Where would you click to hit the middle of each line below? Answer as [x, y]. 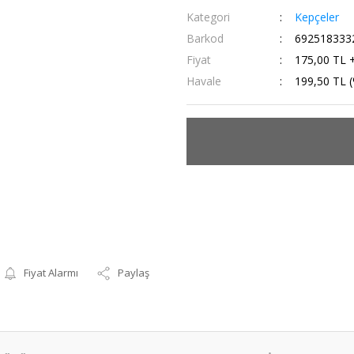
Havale [204, 81]
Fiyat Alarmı [51, 273]
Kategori [208, 17]
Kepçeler [316, 17]
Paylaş [134, 273]
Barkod [205, 38]
